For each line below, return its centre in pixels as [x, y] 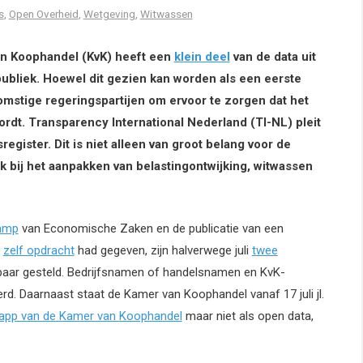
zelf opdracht [38, 250]
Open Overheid [43, 14]
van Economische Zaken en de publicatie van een [151, 228]
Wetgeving [109, 14]
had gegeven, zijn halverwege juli [163, 250]
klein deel [202, 57]
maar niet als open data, [248, 316]
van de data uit [273, 57]
